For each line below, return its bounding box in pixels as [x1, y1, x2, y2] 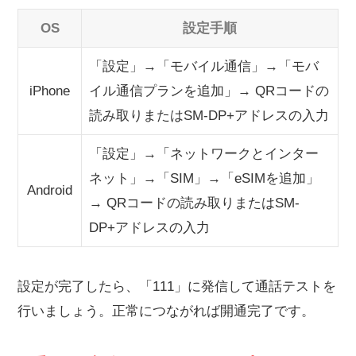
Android [27, 183, 72, 199]
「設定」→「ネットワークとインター [88, 146, 319, 162]
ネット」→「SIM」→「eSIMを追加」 [88, 171, 319, 187]
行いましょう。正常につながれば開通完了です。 [17, 304, 315, 319]
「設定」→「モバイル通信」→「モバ [88, 59, 319, 75]
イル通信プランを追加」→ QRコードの [88, 83, 329, 99]
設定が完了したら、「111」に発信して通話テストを [17, 279, 336, 295]
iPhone [29, 83, 70, 99]
